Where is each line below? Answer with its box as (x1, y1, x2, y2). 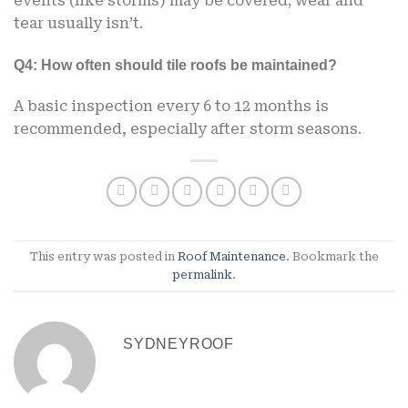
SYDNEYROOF (123, 336, 234, 352)
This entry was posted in (29, 249, 178, 263)
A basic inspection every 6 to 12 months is (14, 97, 329, 116)
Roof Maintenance (177, 249, 286, 263)
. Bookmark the (285, 249, 379, 263)
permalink (172, 267, 232, 281)
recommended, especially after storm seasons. (14, 120, 362, 138)
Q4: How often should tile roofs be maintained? (14, 56, 337, 73)
